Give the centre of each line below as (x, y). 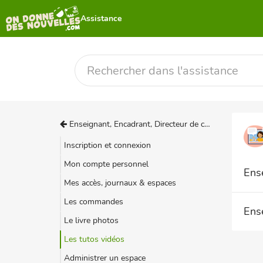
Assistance (102, 18)
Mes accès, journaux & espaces (120, 183)
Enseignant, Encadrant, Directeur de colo (136, 124)
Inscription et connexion (107, 145)
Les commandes (94, 202)
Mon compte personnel (106, 164)
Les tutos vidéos (94, 239)
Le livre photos (91, 220)
